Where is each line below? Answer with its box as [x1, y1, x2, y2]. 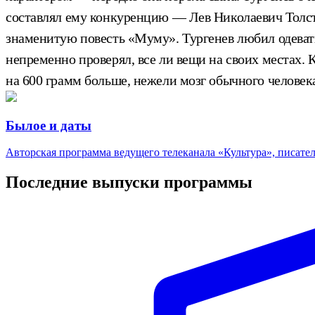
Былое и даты [6, 117, 91, 133]
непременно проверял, [6, 51, 135, 67]
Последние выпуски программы [6, 173, 252, 192]
